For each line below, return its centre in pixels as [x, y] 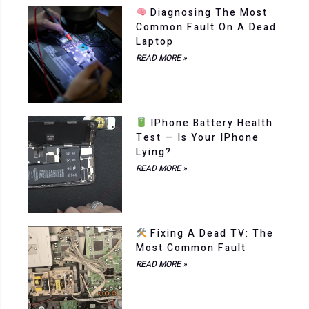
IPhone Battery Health [210, 123]
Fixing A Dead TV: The [210, 234]
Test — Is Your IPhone [197, 137]
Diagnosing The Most [207, 12]
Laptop [154, 41]
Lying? [153, 152]
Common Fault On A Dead [206, 27]
